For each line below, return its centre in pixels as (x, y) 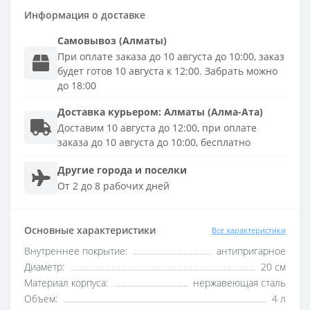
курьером (133, 112)
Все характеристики (249, 230)
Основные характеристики (90, 230)
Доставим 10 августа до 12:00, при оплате (157, 128)
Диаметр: (44, 267)
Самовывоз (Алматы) (112, 40)
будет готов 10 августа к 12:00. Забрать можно (167, 71)
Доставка (83, 112)
